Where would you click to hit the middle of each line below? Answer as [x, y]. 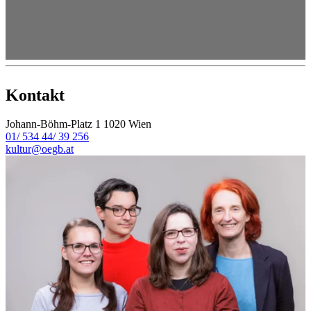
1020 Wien [127, 124]
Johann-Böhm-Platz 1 [53, 124]
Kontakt [35, 95]
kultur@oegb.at [40, 149]
